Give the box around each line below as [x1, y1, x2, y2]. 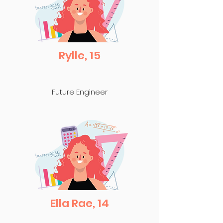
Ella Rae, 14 [50, 196, 109, 211]
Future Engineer [52, 87, 108, 97]
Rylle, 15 [59, 48, 101, 63]
